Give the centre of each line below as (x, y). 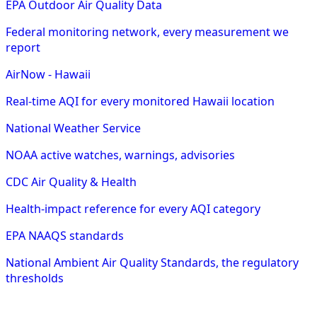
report (23, 48)
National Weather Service (73, 128)
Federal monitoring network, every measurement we (147, 32)
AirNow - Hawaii (48, 75)
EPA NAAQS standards (65, 236)
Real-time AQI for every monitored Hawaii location (140, 102)
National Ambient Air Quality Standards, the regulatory (152, 263)
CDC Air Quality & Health (71, 182)
